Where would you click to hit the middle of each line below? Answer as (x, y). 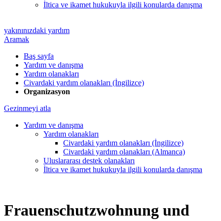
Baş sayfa (39, 56)
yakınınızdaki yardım (37, 30)
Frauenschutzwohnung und (97, 210)
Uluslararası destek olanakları (89, 161)
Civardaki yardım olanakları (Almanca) (124, 152)
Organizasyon (47, 92)
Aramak (17, 39)
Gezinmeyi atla (27, 108)
